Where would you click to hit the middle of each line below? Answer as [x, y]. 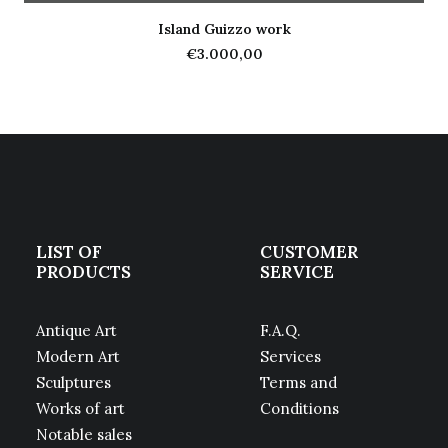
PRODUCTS [83, 272]
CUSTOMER [309, 252]
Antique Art [76, 330]
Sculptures [73, 382]
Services [290, 356]
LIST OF [69, 252]
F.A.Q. [280, 330]
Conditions [299, 408]
